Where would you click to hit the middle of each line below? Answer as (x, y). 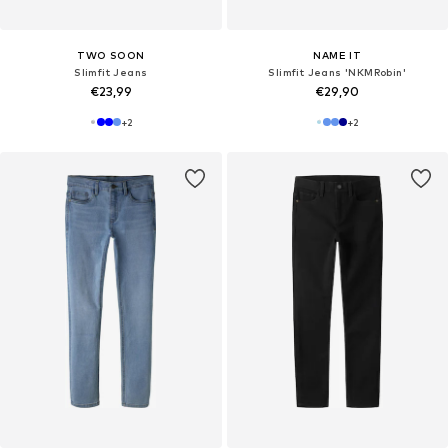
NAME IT (337, 54)
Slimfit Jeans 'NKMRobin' (337, 71)
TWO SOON (111, 54)
